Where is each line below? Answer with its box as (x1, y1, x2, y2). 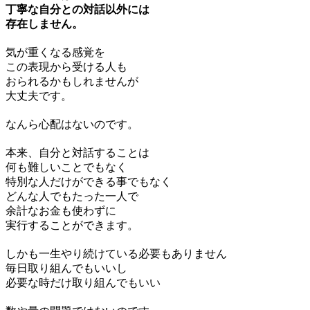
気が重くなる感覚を (6, 46, 105, 58)
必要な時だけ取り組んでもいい (6, 276, 161, 289)
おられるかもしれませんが (6, 75, 138, 87)
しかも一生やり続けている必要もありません (6, 247, 227, 259)
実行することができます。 (6, 219, 138, 231)
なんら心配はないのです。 (6, 118, 138, 130)
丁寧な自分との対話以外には (6, 3, 149, 15)
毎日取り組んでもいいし (6, 262, 127, 274)
